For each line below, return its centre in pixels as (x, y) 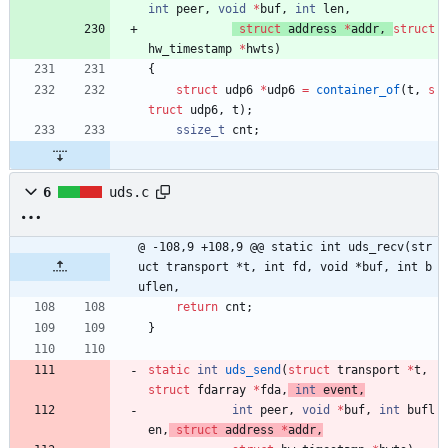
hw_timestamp (190, 48)
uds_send (253, 369)
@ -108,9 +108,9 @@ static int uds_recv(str (285, 246)
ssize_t (200, 129)
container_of (358, 89)
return (197, 306)
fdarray (221, 389)
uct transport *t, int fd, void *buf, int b (285, 266)
